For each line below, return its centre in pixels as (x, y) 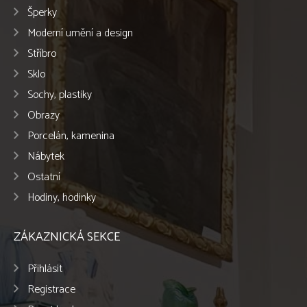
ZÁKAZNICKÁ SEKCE (67, 237)
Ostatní (44, 177)
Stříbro (42, 53)
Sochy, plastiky (60, 95)
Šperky (42, 12)
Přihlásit (45, 269)
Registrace (51, 289)
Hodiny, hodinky (62, 197)
